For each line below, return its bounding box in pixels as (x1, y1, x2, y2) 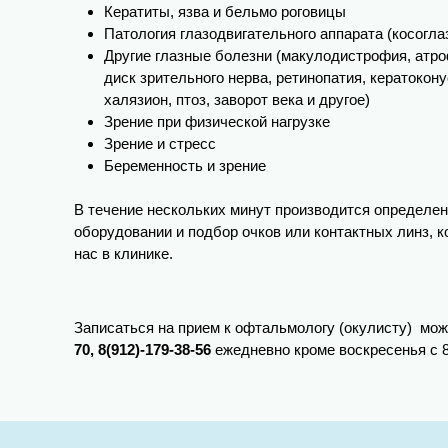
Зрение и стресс (104, 134, 216, 152)
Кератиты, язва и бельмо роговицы (104, 2, 346, 20)
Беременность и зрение (104, 156, 266, 174)
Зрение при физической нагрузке (104, 112, 330, 130)
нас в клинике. (74, 245, 173, 262)
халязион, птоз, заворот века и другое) (104, 90, 370, 108)
